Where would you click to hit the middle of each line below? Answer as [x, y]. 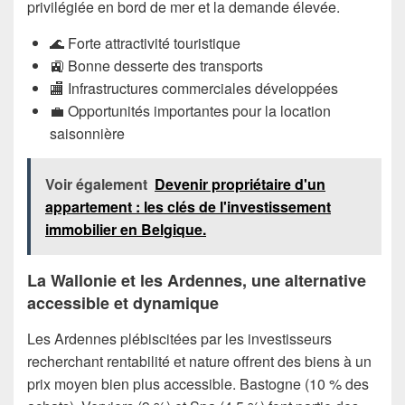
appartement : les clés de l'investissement [188, 206]
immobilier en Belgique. [126, 229]
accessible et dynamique [123, 302]
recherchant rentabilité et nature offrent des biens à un [199, 362]
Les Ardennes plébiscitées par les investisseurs [179, 339]
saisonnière [87, 133]
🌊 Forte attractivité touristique [145, 42]
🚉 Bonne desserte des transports [156, 65]
